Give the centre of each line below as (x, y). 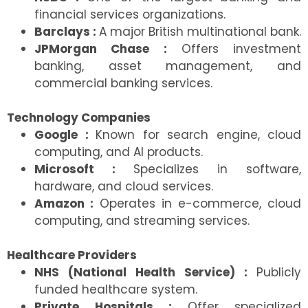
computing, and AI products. (119, 152)
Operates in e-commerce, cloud (197, 204)
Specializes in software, (217, 169)
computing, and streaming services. (142, 221)
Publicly (279, 273)
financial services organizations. (130, 15)
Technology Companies (79, 118)
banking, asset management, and (168, 66)
